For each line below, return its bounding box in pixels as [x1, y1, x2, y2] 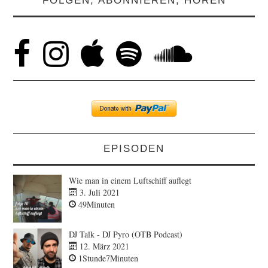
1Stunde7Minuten [76, 252, 139, 264]
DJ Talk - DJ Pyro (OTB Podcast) [69, 229, 183, 240]
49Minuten [76, 198, 115, 210]
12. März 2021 [77, 240, 130, 252]
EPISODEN [103, 142, 165, 154]
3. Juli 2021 [77, 186, 120, 198]
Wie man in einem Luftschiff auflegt [69, 174, 192, 186]
